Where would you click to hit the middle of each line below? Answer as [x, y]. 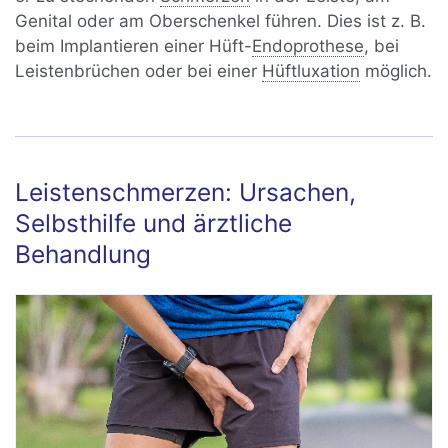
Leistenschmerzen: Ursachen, [186, 191]
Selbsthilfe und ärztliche [154, 222]
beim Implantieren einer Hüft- [134, 45]
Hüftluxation [311, 70]
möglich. [396, 70]
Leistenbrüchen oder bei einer [139, 70]
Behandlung [83, 253]
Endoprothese [308, 45]
